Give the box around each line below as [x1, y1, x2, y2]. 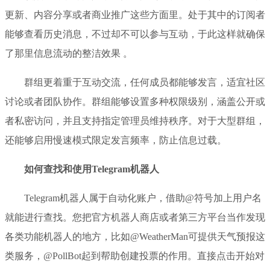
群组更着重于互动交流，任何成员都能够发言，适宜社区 [24, 77, 265, 87]
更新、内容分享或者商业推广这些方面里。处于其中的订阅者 [5, 9, 265, 20]
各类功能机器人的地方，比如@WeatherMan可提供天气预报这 [5, 231, 265, 242]
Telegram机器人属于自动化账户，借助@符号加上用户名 [24, 192, 262, 203]
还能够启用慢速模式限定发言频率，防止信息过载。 [5, 134, 227, 145]
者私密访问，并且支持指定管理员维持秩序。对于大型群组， [5, 115, 265, 126]
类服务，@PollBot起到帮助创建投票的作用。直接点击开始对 [5, 250, 265, 261]
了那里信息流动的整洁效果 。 [5, 48, 133, 58]
